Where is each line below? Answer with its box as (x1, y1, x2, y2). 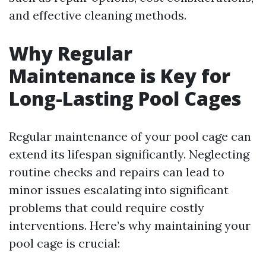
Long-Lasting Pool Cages (9, 85, 241, 111)
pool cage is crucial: (9, 236, 120, 251)
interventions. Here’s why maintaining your (9, 218, 251, 233)
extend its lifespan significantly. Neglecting (9, 147, 249, 161)
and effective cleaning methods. (9, 8, 186, 23)
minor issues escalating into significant (9, 182, 229, 197)
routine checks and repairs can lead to (9, 164, 224, 179)
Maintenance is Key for (9, 63, 230, 88)
